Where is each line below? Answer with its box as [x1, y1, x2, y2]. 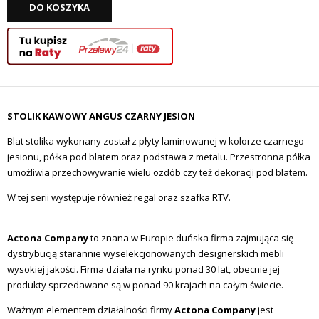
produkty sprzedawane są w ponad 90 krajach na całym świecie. [7, 278, 283, 292]
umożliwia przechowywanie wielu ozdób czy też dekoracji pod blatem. [7, 166, 308, 179]
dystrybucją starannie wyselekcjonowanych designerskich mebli [7, 247, 284, 261]
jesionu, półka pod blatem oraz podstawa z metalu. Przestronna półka [7, 150, 310, 164]
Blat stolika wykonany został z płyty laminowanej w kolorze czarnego [7, 135, 304, 148]
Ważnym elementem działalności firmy [7, 303, 174, 317]
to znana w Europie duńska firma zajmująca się [88, 231, 293, 245]
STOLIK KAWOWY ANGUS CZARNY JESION [7, 110, 195, 123]
